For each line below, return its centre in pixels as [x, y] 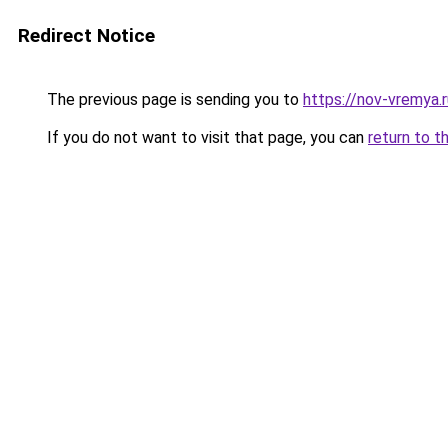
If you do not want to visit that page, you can [205, 137]
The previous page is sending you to [173, 99]
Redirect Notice [86, 35]
